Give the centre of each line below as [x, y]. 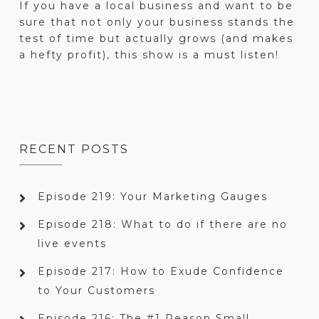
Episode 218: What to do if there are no [162, 225]
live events [72, 244]
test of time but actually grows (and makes [156, 39]
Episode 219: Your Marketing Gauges [152, 197]
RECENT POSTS [74, 150]
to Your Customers [96, 291]
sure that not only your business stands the [157, 22]
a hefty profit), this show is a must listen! [149, 55]
